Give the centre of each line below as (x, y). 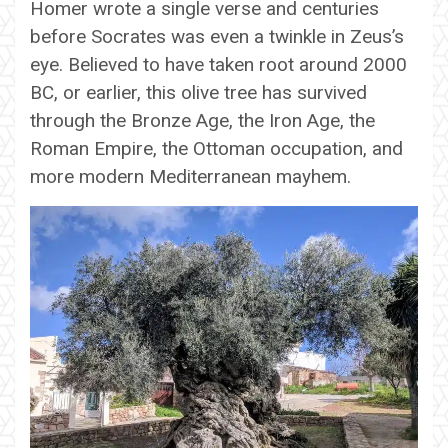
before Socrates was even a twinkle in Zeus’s (217, 36)
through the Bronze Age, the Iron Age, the (202, 120)
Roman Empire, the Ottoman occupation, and (216, 148)
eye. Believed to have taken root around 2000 (218, 64)
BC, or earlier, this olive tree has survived (198, 92)
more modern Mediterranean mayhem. (190, 176)
